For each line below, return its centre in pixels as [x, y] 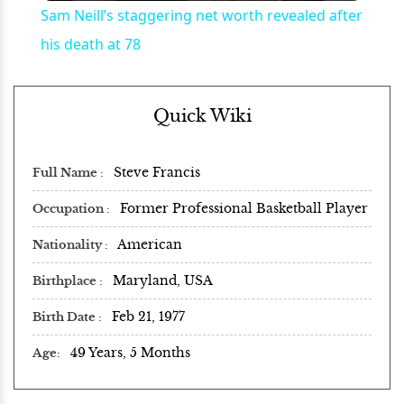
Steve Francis [157, 172]
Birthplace [66, 281]
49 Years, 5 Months [130, 352]
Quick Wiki [202, 115]
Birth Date [65, 317]
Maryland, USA [163, 280]
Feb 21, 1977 [148, 316]
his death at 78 [90, 44]
